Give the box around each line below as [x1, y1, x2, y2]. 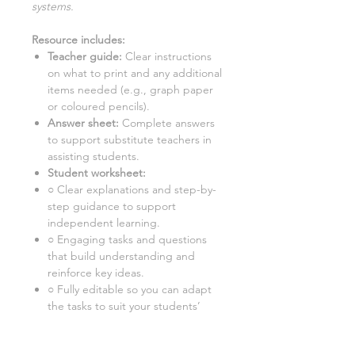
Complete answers [119, 116, 215, 131]
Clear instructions [125, 49, 212, 64]
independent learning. [48, 216, 160, 231]
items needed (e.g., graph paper [48, 82, 213, 97]
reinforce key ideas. [48, 265, 144, 281]
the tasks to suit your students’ [48, 299, 200, 314]
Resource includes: [32, 32, 125, 48]
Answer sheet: [48, 116, 119, 131]
